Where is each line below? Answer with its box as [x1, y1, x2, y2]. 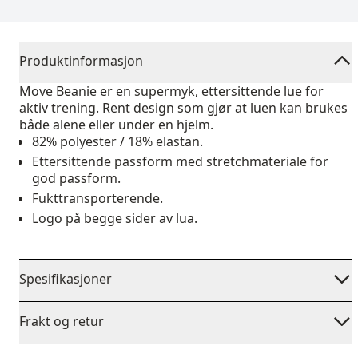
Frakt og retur [19, 312, 104, 330]
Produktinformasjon [19, 52, 143, 70]
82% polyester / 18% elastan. [32, 133, 203, 150]
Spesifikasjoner [19, 270, 112, 288]
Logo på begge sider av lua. [32, 209, 197, 227]
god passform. [32, 169, 121, 187]
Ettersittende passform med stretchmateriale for [32, 153, 328, 170]
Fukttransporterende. [32, 189, 163, 207]
